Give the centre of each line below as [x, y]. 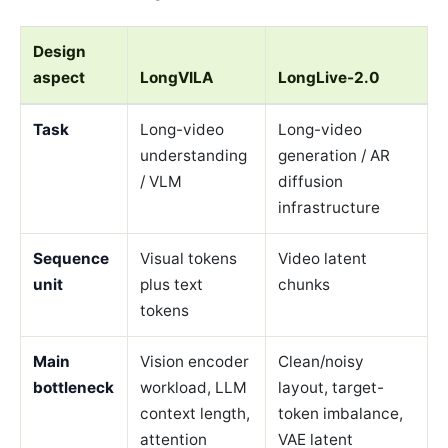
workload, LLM [194, 387]
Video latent [323, 258]
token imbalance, [341, 413]
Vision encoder [195, 361]
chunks [304, 284]
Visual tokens [189, 258]
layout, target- [331, 387]
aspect [59, 77]
